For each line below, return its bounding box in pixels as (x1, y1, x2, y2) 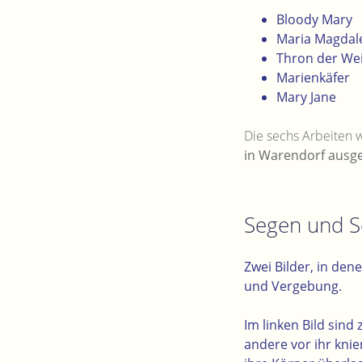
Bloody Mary (276, 10, 352, 28)
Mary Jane (276, 87, 336, 106)
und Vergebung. (244, 277, 342, 296)
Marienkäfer (276, 68, 350, 86)
